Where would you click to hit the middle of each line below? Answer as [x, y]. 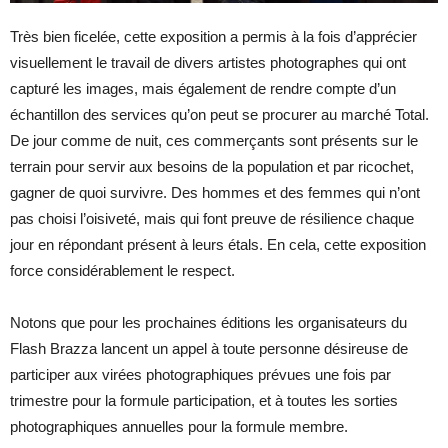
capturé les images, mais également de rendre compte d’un [203, 88]
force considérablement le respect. [122, 270]
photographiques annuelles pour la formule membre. [179, 426]
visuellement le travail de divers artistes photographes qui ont [208, 62]
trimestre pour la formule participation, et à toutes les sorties [204, 400]
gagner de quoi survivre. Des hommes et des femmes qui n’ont [215, 192]
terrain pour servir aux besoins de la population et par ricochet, [212, 166]
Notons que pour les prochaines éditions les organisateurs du [208, 322]
